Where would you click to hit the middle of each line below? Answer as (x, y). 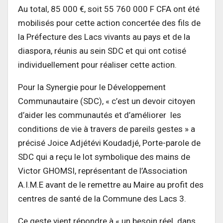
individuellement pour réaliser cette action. (97, 64)
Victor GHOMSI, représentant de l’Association (103, 170)
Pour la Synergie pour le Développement (92, 87)
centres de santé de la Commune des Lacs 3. (102, 198)
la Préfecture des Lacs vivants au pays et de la (104, 37)
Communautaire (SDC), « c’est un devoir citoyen (107, 101)
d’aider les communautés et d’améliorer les (100, 115)
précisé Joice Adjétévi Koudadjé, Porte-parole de (109, 143)
